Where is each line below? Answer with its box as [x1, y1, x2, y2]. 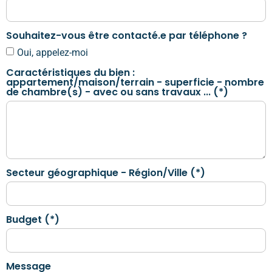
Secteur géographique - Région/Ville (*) [6, 165, 205, 180]
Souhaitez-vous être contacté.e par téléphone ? [6, 28, 247, 42]
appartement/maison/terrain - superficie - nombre [6, 75, 264, 89]
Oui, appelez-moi [17, 46, 88, 58]
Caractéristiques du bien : [6, 65, 135, 80]
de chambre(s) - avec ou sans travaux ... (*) [6, 84, 228, 99]
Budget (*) [6, 212, 59, 226]
